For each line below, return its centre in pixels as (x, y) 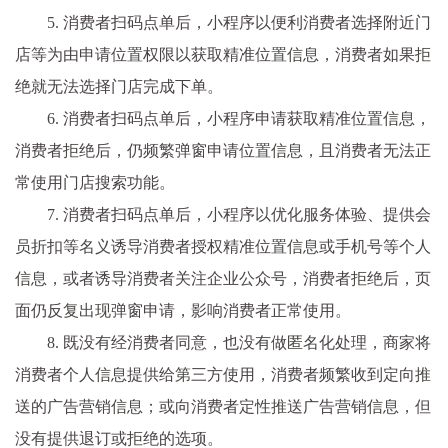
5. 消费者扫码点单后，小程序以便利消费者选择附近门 (239, 22)
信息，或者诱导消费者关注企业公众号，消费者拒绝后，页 (223, 278)
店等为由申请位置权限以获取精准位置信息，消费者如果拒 (223, 54)
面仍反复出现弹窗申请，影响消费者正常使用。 (183, 310)
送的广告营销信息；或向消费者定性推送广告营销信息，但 (223, 406)
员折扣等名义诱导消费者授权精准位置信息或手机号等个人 (223, 246)
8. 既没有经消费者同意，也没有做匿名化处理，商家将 (239, 342)
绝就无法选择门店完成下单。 (119, 86)
